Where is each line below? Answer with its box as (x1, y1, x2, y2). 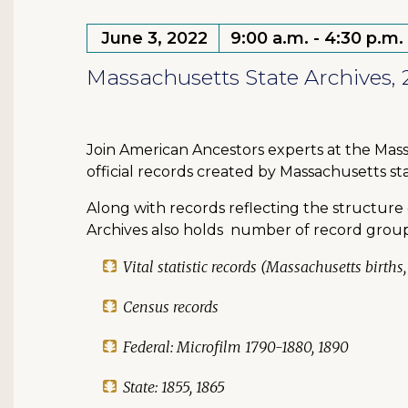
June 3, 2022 (101, 28, 208, 48)
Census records (123, 298, 219, 316)
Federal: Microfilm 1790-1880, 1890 (123, 338, 349, 356)
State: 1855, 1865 (123, 378, 225, 396)
